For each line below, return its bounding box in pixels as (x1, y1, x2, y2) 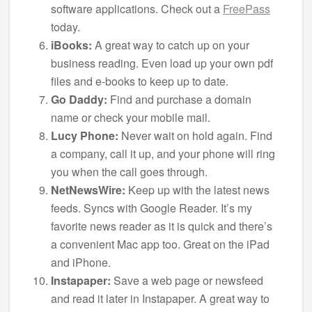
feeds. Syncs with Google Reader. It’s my (51, 199, 252, 216)
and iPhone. (51, 253, 111, 270)
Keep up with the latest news (125, 181, 270, 198)
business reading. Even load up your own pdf (51, 54, 273, 71)
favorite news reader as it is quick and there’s (51, 217, 272, 234)
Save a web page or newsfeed (111, 272, 263, 288)
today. (51, 18, 80, 35)
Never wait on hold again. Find (118, 127, 272, 143)
